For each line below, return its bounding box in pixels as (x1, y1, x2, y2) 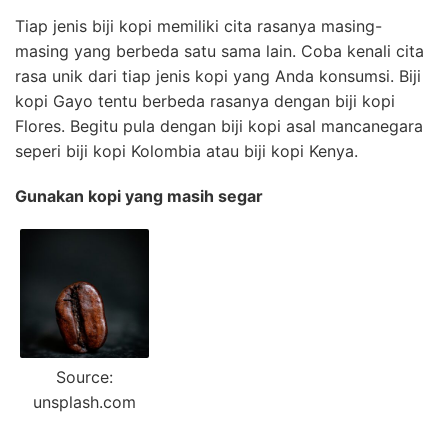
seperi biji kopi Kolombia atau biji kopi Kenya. (15, 141, 358, 162)
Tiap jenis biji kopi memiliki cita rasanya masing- (15, 16, 382, 37)
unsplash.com (33, 392, 137, 413)
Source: (56, 367, 114, 388)
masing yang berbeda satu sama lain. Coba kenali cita (15, 41, 424, 62)
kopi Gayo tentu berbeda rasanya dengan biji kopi (15, 91, 395, 112)
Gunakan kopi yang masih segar (15, 186, 263, 207)
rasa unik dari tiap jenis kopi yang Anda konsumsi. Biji (15, 66, 421, 87)
